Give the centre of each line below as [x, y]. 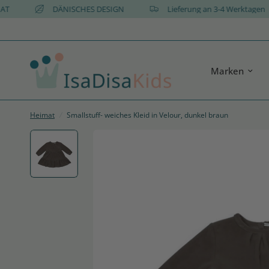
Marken [228, 71]
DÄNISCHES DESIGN [104, 9]
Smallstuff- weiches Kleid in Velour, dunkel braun [147, 115]
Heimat [42, 115]
